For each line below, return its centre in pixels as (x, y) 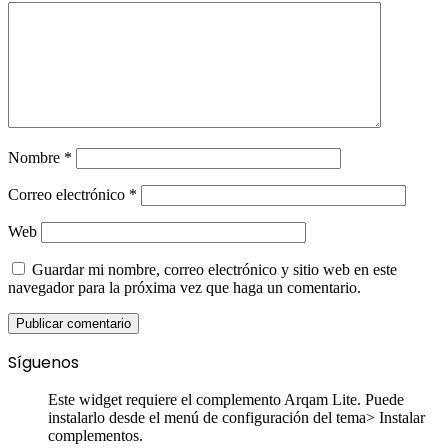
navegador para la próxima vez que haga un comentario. (184, 288)
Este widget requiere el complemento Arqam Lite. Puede (226, 400)
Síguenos (43, 363)
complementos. (95, 436)
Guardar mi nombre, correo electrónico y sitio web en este (214, 270)
